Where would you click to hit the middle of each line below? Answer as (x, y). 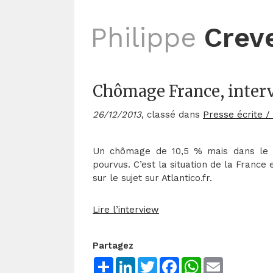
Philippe (143, 37)
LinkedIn (154, 262)
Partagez (113, 246)
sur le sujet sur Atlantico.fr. (152, 178)
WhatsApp (224, 262)
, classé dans (172, 115)
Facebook (201, 262)
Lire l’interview (126, 209)
